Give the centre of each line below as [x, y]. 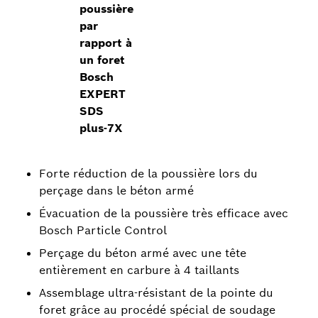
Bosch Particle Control [103, 230]
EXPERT [103, 94]
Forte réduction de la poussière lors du [148, 174]
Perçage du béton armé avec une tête [143, 253]
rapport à [106, 43]
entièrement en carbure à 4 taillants [139, 270]
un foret [103, 60]
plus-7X [102, 128]
